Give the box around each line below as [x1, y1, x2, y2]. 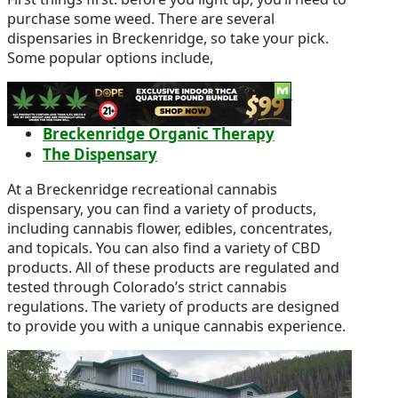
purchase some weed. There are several [7, 8, 275, 28]
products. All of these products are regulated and [7, 257, 339, 277]
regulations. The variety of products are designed [7, 296, 339, 316]
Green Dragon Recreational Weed [43, 82, 292, 103]
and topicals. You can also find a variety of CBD [7, 237, 321, 258]
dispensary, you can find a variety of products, [7, 198, 316, 219]
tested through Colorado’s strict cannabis [7, 276, 287, 297]
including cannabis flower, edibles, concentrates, [7, 218, 332, 238]
